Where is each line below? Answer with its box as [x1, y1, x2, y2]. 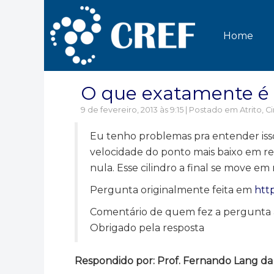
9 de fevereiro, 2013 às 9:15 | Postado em [81, 105, 240, 114]
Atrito [240, 105, 262, 114]
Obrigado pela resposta [90, 222, 204, 234]
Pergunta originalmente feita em [90, 184, 254, 196]
